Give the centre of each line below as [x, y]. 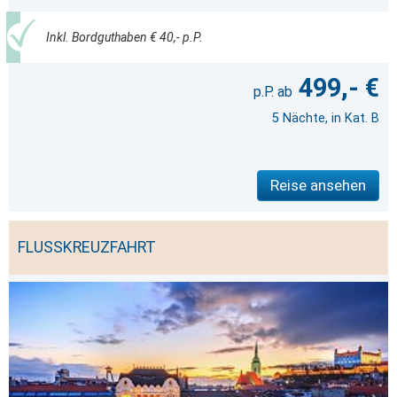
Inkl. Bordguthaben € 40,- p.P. [124, 37]
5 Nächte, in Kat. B [326, 118]
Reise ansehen [318, 185]
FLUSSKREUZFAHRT [87, 247]
